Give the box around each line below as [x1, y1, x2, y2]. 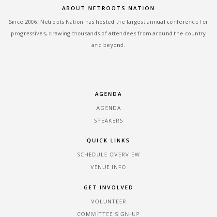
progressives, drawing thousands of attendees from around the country [11, 29, 206, 37]
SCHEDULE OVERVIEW [77, 151, 140, 158]
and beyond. [91, 41, 126, 48]
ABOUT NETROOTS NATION [62, 4, 155, 12]
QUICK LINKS [87, 137, 130, 144]
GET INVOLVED [83, 183, 134, 191]
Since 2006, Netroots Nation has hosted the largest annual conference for [8, 17, 209, 25]
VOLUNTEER [91, 197, 126, 205]
